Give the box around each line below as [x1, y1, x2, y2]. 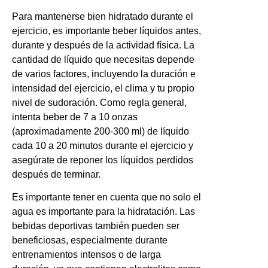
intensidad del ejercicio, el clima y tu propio [12, 83, 194, 93]
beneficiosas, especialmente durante [12, 235, 167, 246]
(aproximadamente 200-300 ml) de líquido [12, 126, 189, 136]
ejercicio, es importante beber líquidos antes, [12, 25, 201, 36]
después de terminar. [12, 169, 100, 179]
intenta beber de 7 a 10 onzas [12, 111, 138, 122]
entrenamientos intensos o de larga [12, 249, 161, 260]
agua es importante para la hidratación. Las [12, 206, 195, 217]
